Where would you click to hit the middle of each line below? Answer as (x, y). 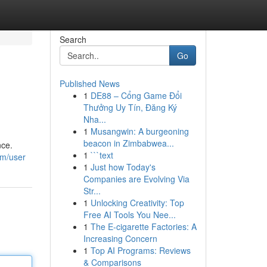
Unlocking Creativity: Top (137, 203)
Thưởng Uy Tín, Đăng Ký (130, 107)
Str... (92, 191)
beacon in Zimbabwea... (128, 143)
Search (73, 39)
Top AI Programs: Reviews (140, 250)
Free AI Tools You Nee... (129, 215)
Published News (89, 83)
